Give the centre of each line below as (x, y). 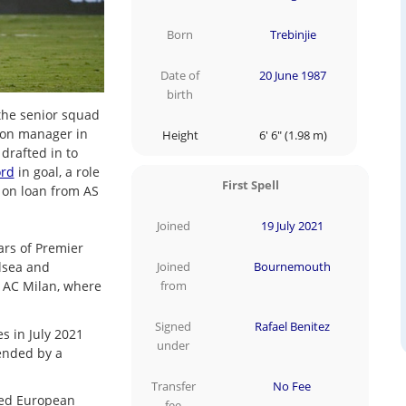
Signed (174, 327)
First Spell (250, 186)
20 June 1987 (293, 75)
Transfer (173, 387)
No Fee (292, 387)
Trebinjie (293, 34)
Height (180, 135)
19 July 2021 (292, 227)
